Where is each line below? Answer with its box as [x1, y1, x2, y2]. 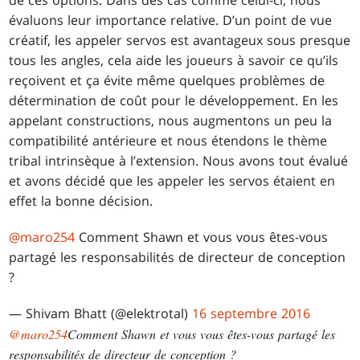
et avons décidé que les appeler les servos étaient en [9, 172, 336, 190]
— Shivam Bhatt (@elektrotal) [9, 305, 193, 323]
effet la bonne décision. [9, 192, 153, 211]
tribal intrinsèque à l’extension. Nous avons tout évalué [9, 152, 349, 170]
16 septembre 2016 [192, 305, 311, 323]
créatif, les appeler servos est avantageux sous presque [9, 31, 351, 50]
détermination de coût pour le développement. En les [9, 92, 339, 110]
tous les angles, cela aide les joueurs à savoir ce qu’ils [9, 51, 339, 70]
